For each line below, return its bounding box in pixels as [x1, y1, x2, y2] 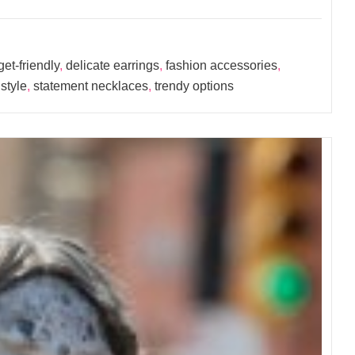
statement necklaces [33, 79, 148, 93]
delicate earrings [66, 59, 159, 72]
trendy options [155, 79, 234, 93]
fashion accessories [166, 59, 277, 72]
